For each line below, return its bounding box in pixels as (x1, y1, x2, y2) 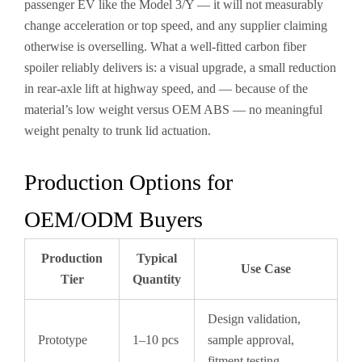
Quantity (133, 272, 181, 286)
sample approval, (208, 333, 294, 347)
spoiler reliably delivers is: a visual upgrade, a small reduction (24, 61, 336, 74)
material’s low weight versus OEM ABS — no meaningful (24, 103, 322, 116)
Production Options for (24, 170, 233, 195)
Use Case (241, 262, 291, 276)
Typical (137, 251, 177, 265)
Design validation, (208, 312, 301, 326)
